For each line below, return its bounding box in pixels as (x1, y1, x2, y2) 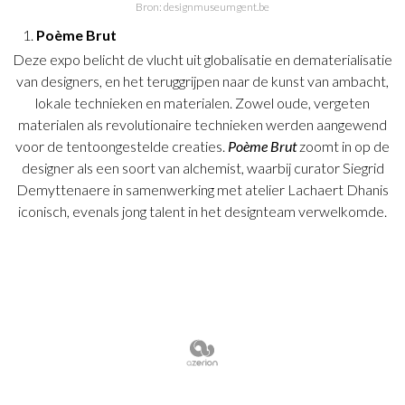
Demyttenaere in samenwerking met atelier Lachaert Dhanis (16, 181, 389, 199)
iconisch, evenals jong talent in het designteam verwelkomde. (18, 202, 387, 221)
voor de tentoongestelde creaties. (15, 137, 228, 155)
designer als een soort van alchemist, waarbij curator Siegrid (21, 159, 384, 177)
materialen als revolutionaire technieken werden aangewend (18, 116, 387, 134)
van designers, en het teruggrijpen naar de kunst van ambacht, (16, 72, 389, 90)
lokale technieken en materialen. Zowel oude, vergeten (35, 94, 370, 112)
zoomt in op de (299, 137, 390, 155)
